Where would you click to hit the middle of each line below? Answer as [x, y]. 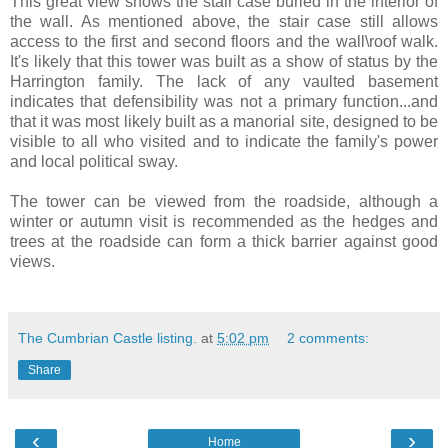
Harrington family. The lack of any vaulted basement [224, 81]
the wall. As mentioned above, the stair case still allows [224, 21]
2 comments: [328, 337]
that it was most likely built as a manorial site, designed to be [224, 121]
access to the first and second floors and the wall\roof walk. [224, 41]
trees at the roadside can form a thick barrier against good [224, 241]
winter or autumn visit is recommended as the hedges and [224, 221]
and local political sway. [94, 161]
